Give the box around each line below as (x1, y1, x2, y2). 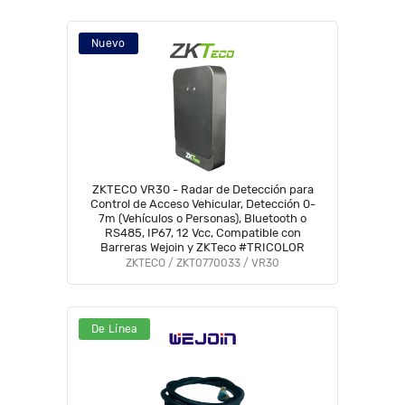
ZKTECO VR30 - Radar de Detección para (91, 183, 314, 196)
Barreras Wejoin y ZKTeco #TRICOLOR (100, 240, 305, 254)
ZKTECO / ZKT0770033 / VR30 (126, 257, 279, 269)
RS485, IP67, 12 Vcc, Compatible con (104, 226, 301, 240)
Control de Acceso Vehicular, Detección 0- (89, 197, 316, 211)
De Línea (91, 323, 138, 335)
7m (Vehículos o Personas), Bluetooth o (99, 212, 306, 225)
